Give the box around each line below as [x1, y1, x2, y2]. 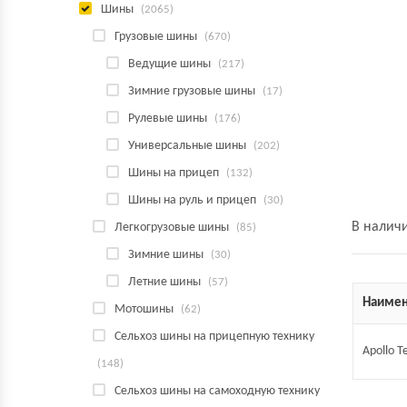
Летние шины [128, 275, 201, 289]
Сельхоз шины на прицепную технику [114, 330, 314, 343]
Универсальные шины [128, 139, 246, 153]
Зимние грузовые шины [128, 84, 255, 98]
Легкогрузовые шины [114, 221, 229, 234]
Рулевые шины [128, 112, 207, 125]
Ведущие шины [128, 57, 211, 71]
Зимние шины [128, 248, 203, 262]
